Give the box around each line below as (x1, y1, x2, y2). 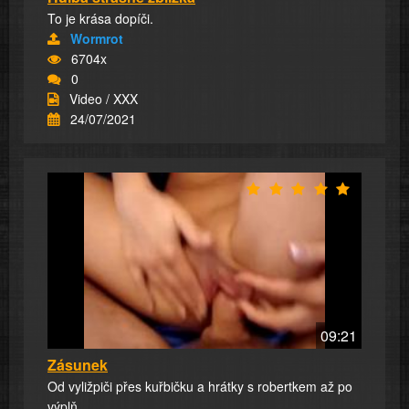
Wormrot (70, 28, 123, 47)
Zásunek (47, 354, 108, 376)
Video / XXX (69, 89, 138, 108)
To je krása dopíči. (47, 8, 153, 27)
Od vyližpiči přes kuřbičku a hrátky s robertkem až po (47, 377, 352, 396)
